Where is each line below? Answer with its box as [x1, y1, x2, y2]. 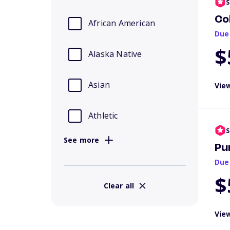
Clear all [103, 181, 135, 190]
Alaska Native [88, 48, 142, 60]
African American [88, 17, 156, 29]
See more [64, 135, 100, 145]
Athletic [88, 110, 118, 121]
